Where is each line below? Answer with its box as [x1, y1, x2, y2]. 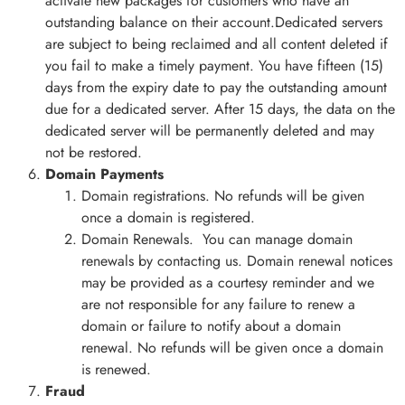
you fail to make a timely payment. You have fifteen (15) [45, 55, 383, 77]
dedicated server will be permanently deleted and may [45, 120, 374, 142]
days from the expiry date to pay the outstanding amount [45, 77, 387, 99]
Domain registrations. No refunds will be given [81, 185, 364, 207]
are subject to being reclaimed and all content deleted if [45, 33, 388, 55]
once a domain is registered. [81, 207, 255, 229]
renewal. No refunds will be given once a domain [81, 337, 383, 359]
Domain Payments [45, 164, 164, 185]
